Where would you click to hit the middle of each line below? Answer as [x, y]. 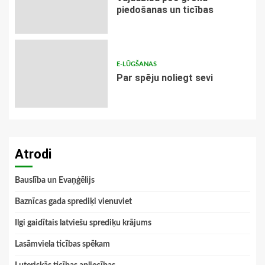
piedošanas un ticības [165, 10]
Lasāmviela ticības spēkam [62, 245]
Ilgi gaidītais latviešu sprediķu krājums [83, 223]
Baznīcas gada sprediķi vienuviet [73, 202]
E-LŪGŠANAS [136, 64]
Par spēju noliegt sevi [164, 78]
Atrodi [33, 154]
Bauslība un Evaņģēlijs [55, 181]
